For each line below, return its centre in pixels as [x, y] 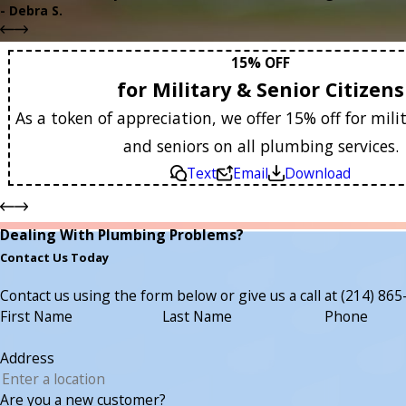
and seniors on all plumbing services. [261, 146]
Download [318, 174]
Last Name [197, 316]
